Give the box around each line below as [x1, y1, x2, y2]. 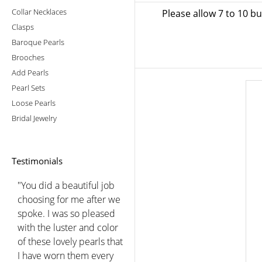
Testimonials [12, 154, 63, 167]
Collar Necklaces [12, 6, 67, 17]
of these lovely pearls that [18, 235, 123, 248]
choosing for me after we [18, 192, 120, 206]
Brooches [12, 51, 44, 63]
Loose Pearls [12, 97, 56, 108]
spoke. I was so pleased [18, 206, 115, 220]
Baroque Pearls [12, 36, 64, 47]
